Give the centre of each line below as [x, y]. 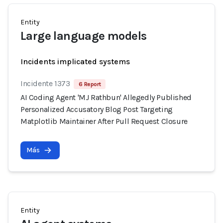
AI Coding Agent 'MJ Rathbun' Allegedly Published [106, 97]
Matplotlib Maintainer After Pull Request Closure [104, 121]
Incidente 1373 [45, 83]
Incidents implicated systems [75, 61]
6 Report [90, 84]
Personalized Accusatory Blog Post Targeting [97, 109]
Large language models [84, 36]
